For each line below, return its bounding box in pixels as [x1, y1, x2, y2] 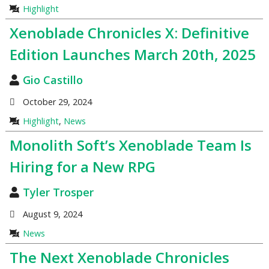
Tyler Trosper [22, 185, 94, 200]
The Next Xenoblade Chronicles [9, 247, 229, 268]
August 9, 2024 [22, 208, 82, 220]
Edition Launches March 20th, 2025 [9, 44, 256, 65]
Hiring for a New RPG [9, 157, 156, 177]
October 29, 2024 [22, 95, 92, 107]
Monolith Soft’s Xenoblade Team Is [9, 135, 252, 156]
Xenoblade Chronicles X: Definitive [9, 23, 249, 43]
